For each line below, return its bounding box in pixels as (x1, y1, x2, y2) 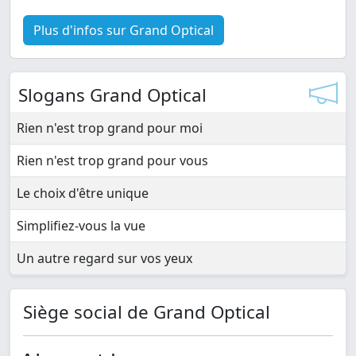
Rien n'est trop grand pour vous (17, 152, 208, 170)
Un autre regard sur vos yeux (17, 250, 192, 268)
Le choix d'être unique (17, 184, 149, 203)
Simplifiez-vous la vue (17, 217, 145, 235)
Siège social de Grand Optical (23, 300, 270, 325)
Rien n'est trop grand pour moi (17, 119, 203, 137)
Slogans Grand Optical (18, 83, 207, 108)
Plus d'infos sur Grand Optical (33, 21, 214, 40)
